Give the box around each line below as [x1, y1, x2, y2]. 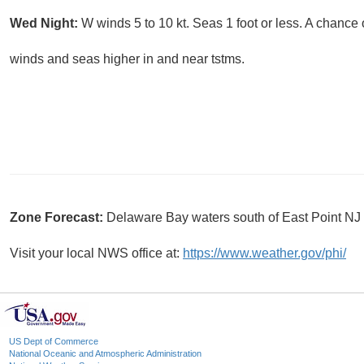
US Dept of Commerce [9, 336, 98, 347]
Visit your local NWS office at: [10, 246, 183, 261]
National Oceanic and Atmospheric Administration [9, 349, 201, 359]
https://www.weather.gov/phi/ [183, 246, 346, 261]
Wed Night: [10, 16, 81, 31]
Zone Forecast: [10, 210, 106, 225]
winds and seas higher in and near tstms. [10, 52, 245, 67]
